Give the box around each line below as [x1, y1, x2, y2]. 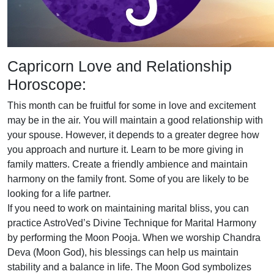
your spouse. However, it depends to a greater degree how [7, 130, 259, 140]
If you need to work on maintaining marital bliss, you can [7, 203, 249, 213]
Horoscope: [7, 76, 86, 93]
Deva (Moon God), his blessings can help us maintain [7, 247, 239, 257]
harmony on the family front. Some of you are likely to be [7, 174, 249, 184]
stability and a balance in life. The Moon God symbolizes [7, 262, 251, 272]
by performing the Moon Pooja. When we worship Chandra [7, 232, 261, 243]
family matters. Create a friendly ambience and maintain [7, 159, 248, 169]
